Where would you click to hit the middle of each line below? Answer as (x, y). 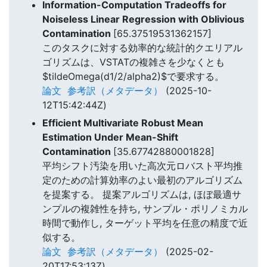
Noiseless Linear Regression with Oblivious (143, 19)
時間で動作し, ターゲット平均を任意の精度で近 (145, 223)
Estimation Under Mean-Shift (110, 137)
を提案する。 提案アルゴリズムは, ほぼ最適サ (142, 195)
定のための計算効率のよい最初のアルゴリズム (142, 180)
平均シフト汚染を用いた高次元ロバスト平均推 (142, 166)
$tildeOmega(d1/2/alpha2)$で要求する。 (133, 76)
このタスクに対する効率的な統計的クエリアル (142, 47)
